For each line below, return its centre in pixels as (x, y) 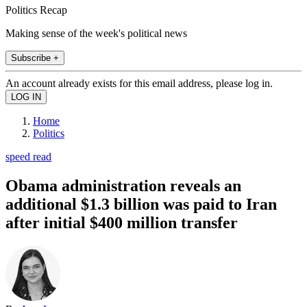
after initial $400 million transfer (122, 222)
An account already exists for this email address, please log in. (139, 83)
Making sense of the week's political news (96, 33)
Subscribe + (35, 58)
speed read (28, 156)
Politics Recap (36, 10)
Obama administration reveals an (123, 185)
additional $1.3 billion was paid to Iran (141, 204)
